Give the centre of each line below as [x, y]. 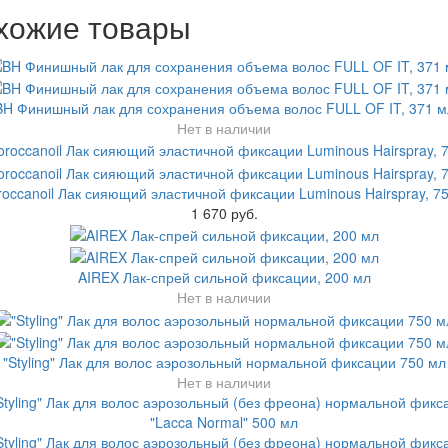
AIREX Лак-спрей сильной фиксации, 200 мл [224, 277]
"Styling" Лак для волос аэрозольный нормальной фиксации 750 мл [224, 361]
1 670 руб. [224, 212]
